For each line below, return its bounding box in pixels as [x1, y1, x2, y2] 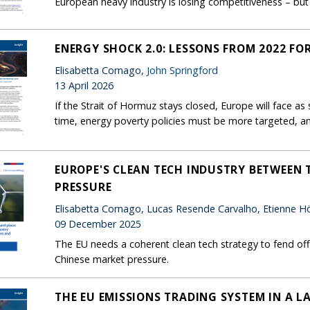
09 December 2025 [55, 217, 141, 230]
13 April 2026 [55, 78, 113, 92]
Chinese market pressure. [55, 252, 169, 266]
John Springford [147, 63, 218, 77]
